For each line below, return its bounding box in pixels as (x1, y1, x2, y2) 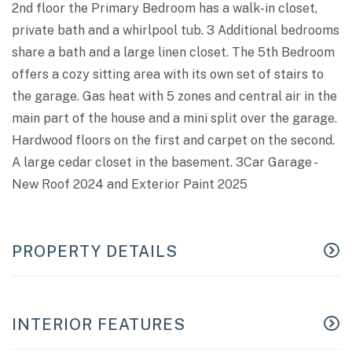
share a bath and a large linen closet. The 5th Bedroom (12, 45, 335, 60)
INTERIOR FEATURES (12, 315, 185, 335)
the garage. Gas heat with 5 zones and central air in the (12, 89, 337, 104)
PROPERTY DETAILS (12, 242, 178, 262)
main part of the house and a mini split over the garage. (12, 111, 337, 126)
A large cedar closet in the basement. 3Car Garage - (12, 155, 316, 170)
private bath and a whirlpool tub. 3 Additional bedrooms (12, 23, 339, 38)
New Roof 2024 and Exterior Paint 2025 (12, 177, 247, 192)
